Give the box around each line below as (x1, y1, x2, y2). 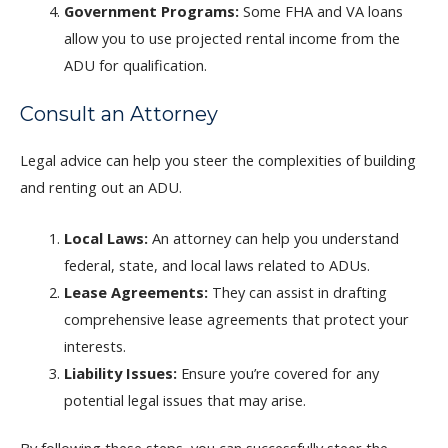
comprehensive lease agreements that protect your (63, 308, 409, 329)
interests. (63, 335, 126, 356)
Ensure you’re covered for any (176, 362, 379, 383)
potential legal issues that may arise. (63, 389, 306, 410)
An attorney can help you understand (147, 227, 399, 248)
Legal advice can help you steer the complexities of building (20, 150, 416, 171)
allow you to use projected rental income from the (63, 28, 400, 49)
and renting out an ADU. (20, 177, 182, 198)
